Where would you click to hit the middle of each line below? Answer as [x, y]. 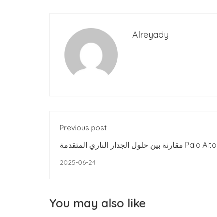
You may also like [98, 203]
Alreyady [150, 35]
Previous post [83, 128]
